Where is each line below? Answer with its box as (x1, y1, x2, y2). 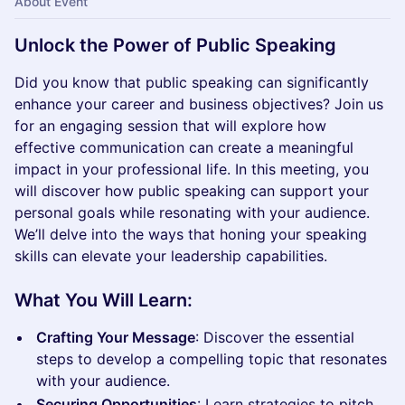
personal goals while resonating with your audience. (14, 203, 370, 221)
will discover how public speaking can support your (14, 182, 369, 200)
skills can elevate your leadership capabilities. (14, 247, 327, 265)
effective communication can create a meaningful (14, 138, 353, 156)
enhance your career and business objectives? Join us (14, 95, 383, 113)
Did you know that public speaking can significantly (14, 73, 369, 91)
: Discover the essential (195, 328, 354, 346)
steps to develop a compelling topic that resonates (36, 350, 387, 368)
